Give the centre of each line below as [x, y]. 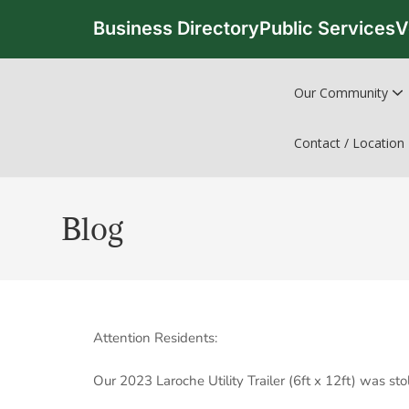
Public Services [327, 28]
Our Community [341, 93]
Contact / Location [350, 143]
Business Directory [176, 28]
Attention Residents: [155, 338]
